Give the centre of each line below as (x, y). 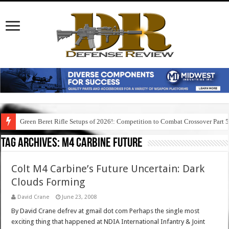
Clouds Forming (48, 182)
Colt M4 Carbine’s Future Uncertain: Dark (108, 169)
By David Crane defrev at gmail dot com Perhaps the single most (106, 211)
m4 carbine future (102, 144)
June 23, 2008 (79, 197)
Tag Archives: (32, 144)
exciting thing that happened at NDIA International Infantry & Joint (108, 222)
